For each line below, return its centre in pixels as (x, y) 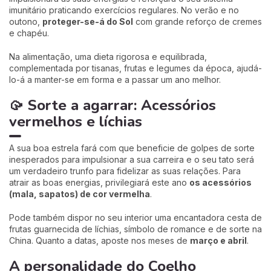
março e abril (218, 240)
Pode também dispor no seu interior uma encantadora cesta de (135, 217)
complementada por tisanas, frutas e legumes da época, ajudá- (135, 68)
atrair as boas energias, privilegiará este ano (99, 182)
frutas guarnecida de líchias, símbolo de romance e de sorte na (135, 229)
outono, (26, 21)
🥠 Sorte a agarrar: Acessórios (113, 105)
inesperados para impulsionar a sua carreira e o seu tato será (132, 159)
